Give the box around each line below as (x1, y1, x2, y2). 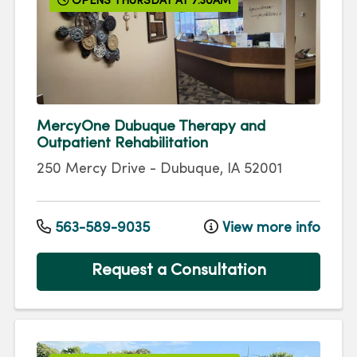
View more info (218, 221, 320, 235)
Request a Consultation (91, 263, 266, 280)
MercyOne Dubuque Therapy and (37, 120, 265, 135)
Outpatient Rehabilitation (37, 136, 208, 151)
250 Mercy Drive (37, 163, 146, 177)
